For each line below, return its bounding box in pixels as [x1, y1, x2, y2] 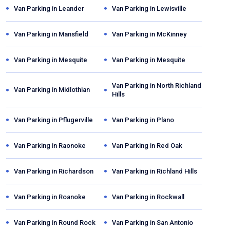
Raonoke [59, 141, 86, 149]
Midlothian [59, 86, 90, 94]
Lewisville [156, 4, 186, 12]
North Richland [156, 81, 201, 89]
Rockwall [156, 193, 184, 201]
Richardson [59, 167, 93, 175]
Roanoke [59, 193, 86, 201]
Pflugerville [59, 116, 93, 124]
